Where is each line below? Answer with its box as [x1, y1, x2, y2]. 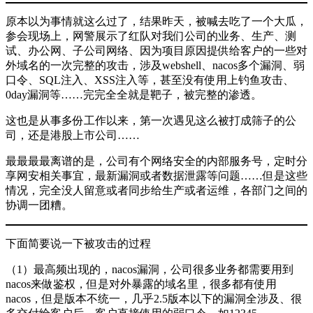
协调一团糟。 [6, 199, 73, 212]
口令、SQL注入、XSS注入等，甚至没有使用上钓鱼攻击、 [6, 74, 294, 87]
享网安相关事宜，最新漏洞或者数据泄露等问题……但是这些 [6, 170, 307, 182]
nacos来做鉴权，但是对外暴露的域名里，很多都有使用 [6, 278, 277, 291]
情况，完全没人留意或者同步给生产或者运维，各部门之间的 [6, 184, 307, 197]
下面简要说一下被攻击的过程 [6, 238, 151, 250]
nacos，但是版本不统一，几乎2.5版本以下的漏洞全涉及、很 [6, 293, 302, 305]
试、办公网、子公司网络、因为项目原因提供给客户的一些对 [6, 45, 307, 57]
